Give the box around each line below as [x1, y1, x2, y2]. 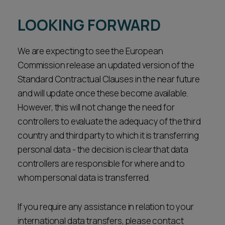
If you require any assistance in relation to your [18, 201, 194, 212]
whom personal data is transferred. [18, 172, 150, 183]
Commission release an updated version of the [18, 59, 194, 71]
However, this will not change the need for [18, 101, 175, 113]
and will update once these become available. [18, 87, 188, 99]
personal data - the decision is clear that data [18, 144, 188, 155]
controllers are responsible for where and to [18, 158, 185, 169]
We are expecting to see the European [18, 45, 163, 57]
